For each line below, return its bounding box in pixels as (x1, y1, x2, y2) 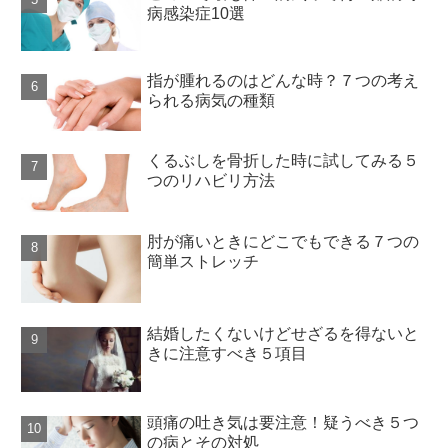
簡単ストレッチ (147, 253, 260, 271)
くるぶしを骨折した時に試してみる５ (147, 152, 420, 170)
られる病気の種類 (147, 92, 276, 109)
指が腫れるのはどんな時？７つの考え (147, 72, 420, 89)
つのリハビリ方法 (147, 172, 276, 190)
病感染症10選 (147, 5, 246, 23)
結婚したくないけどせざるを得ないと (147, 324, 420, 342)
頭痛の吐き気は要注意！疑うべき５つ (147, 413, 420, 431)
